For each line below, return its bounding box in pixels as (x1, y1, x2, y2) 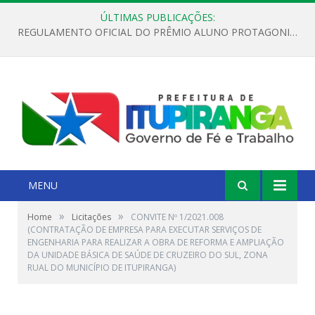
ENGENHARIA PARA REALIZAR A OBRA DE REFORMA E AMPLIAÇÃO (27, 236, 284, 248)
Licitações (72, 210, 111, 223)
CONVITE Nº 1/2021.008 (131, 210, 224, 223)
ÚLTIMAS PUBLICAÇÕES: (100, 11, 215, 24)
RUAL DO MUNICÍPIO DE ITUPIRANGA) (27, 261, 176, 274)
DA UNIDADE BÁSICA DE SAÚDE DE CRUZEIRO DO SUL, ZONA (27, 248, 268, 261)
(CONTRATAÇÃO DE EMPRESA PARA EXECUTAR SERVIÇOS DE (27, 223, 262, 236)
